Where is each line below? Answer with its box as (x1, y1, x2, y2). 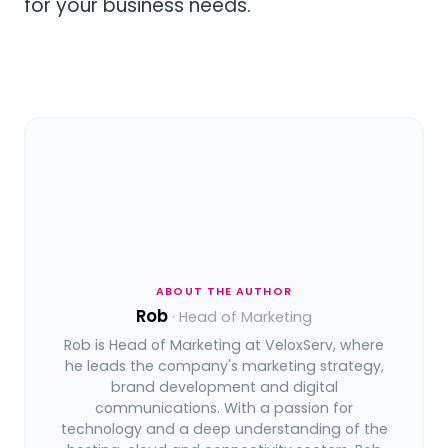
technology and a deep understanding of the (60, 419, 388, 440)
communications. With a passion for (95, 398, 353, 419)
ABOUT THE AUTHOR (156, 283, 292, 299)
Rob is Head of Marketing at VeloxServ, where (64, 335, 384, 356)
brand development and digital (110, 377, 338, 398)
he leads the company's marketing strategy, (64, 356, 384, 377)
